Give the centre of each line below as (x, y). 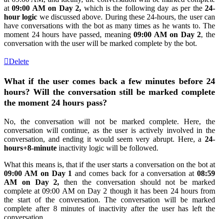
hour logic (21, 17)
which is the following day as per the (143, 8)
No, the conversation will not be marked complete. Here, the (109, 121)
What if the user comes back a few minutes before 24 (109, 81)
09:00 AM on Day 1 (40, 173)
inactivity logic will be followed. (109, 148)
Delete (19, 62)
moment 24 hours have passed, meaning (69, 35)
